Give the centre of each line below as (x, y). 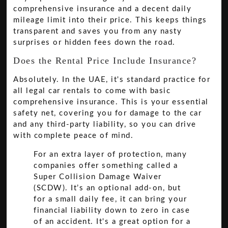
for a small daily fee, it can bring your (110, 199)
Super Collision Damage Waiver (98, 177)
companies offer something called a (106, 165)
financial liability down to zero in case (112, 210)
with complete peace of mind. (74, 135)
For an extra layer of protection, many (110, 154)
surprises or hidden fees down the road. (94, 42)
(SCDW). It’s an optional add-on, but (107, 188)
